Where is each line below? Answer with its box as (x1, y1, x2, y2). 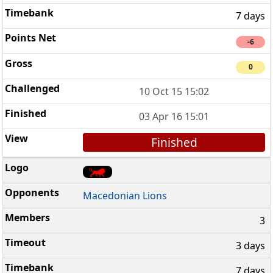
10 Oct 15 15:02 (139, 84, 210, 98)
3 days (236, 239, 265, 253)
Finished (151, 133, 197, 151)
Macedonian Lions (83, 189, 168, 203)
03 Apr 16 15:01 (139, 109, 210, 123)
